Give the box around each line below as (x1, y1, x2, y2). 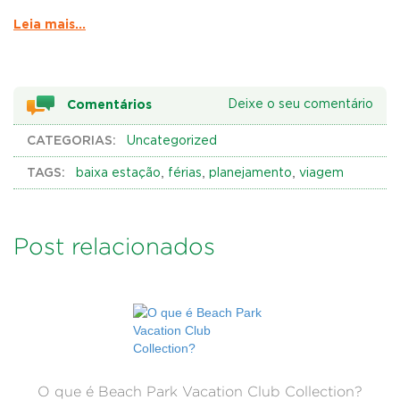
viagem (299, 167, 344, 180)
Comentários (67, 97, 152, 111)
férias (168, 167, 202, 180)
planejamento (209, 167, 292, 180)
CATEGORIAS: (27, 133, 116, 147)
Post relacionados (13, 234, 215, 259)
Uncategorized (127, 135, 217, 148)
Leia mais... (13, 17, 86, 30)
